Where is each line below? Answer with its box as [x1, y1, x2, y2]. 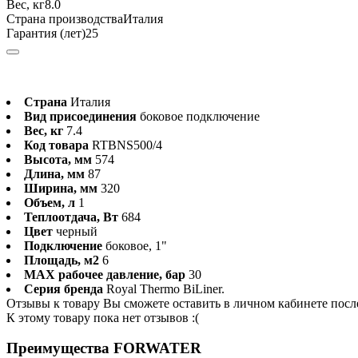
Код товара [24, 137, 89, 152]
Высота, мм [24, 152, 92, 166]
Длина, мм [24, 166, 85, 181]
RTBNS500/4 [92, 137, 162, 152]
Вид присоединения [24, 109, 137, 123]
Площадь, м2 [24, 253, 99, 267]
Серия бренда [24, 281, 103, 296]
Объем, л [24, 195, 75, 209]
